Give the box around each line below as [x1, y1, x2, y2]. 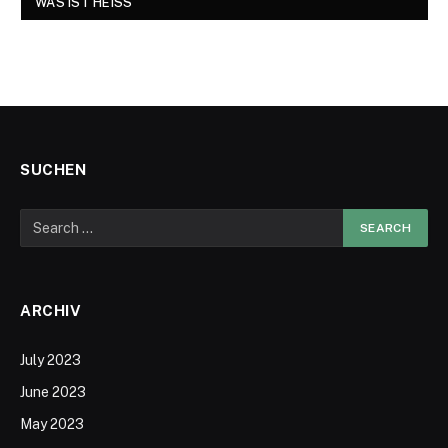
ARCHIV [20, 302, 82, 320]
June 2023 [20, 384, 86, 401]
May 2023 [20, 416, 84, 433]
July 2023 [20, 352, 81, 369]
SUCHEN [20, 161, 87, 179]
